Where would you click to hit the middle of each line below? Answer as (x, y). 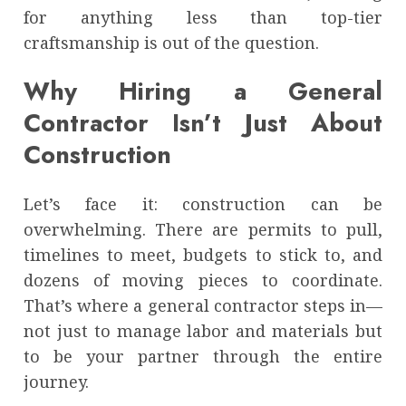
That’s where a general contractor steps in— (203, 305)
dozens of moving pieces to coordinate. (203, 280)
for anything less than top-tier (203, 18)
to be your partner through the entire (203, 356)
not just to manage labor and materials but (203, 330)
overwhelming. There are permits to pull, (203, 229)
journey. (56, 381)
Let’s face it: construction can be (203, 203)
